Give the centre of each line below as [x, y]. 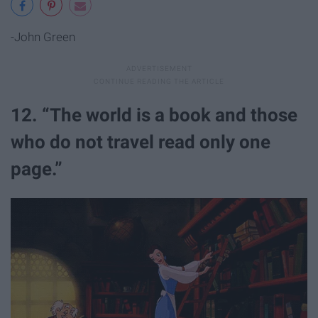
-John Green [43, 37]
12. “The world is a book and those [154, 115]
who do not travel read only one [141, 142]
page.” [37, 169]
